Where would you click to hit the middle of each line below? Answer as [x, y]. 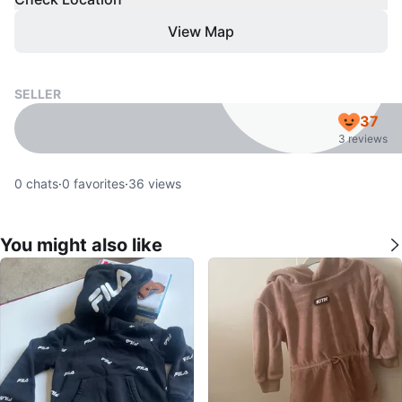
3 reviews [363, 139]
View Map [201, 31]
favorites [97, 184]
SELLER [38, 94]
